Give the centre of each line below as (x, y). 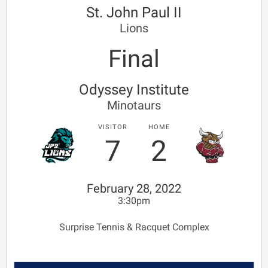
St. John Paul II (134, 13)
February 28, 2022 (134, 188)
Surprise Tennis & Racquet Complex (134, 227)
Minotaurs (134, 105)
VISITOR (113, 127)
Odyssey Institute (134, 90)
